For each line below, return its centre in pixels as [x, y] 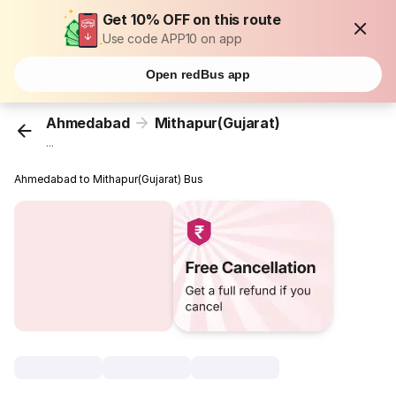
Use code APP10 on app [172, 38]
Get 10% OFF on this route [192, 19]
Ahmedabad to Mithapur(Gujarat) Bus [109, 179]
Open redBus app [198, 74]
